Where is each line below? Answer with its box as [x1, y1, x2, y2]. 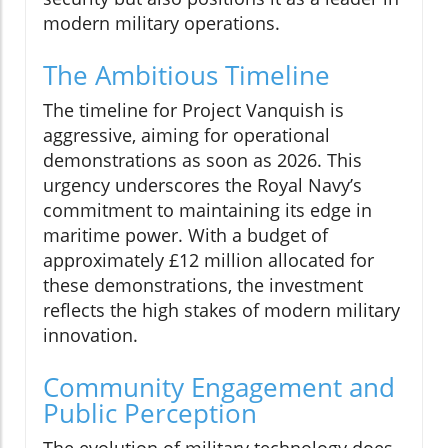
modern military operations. [43, 10, 280, 35]
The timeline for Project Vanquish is [43, 97, 344, 122]
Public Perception [43, 394, 257, 431]
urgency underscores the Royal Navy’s [43, 172, 362, 197]
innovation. [43, 322, 138, 347]
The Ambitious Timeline [43, 56, 330, 93]
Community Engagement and [43, 368, 395, 405]
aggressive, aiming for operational [43, 122, 330, 147]
